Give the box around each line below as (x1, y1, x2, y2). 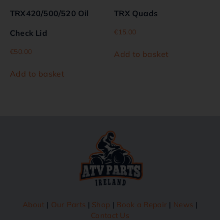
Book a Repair (116, 199, 167, 209)
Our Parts (51, 199, 86, 209)
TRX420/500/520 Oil (10, 8, 89, 19)
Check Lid (10, 28, 47, 38)
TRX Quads (114, 8, 158, 19)
